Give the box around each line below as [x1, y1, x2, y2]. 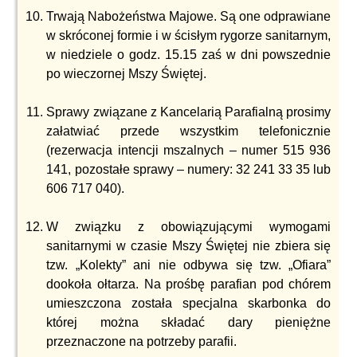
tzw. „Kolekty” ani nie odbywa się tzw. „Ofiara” [46, 258, 331, 272]
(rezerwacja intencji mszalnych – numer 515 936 [46, 143, 331, 157]
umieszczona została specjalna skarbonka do [46, 296, 331, 310]
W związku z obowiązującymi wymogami [46, 220, 331, 233]
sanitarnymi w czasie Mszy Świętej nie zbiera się [46, 239, 331, 253]
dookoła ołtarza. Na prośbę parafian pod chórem [46, 277, 331, 291]
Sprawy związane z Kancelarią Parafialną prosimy [46, 105, 331, 119]
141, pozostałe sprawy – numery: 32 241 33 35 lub [46, 163, 331, 176]
